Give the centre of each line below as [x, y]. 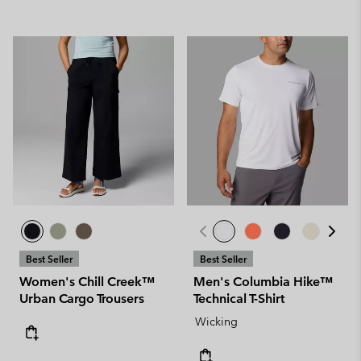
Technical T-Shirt [239, 299]
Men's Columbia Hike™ [263, 282]
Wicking [216, 322]
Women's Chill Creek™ [87, 282]
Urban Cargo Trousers [82, 299]
